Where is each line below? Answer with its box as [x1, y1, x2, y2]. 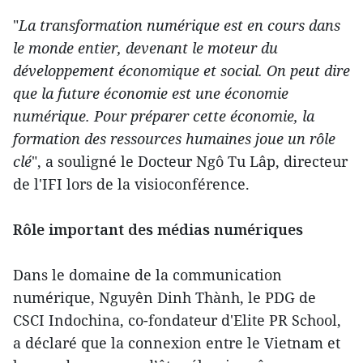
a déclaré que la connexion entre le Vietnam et [13, 333, 340, 352]
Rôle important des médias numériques [13, 220, 303, 239]
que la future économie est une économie [13, 83, 288, 103]
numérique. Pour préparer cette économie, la [13, 106, 314, 126]
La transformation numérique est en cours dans [19, 15, 340, 35]
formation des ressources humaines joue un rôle [13, 129, 335, 148]
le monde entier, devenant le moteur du [13, 38, 278, 58]
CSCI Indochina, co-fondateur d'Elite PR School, [13, 310, 341, 330]
